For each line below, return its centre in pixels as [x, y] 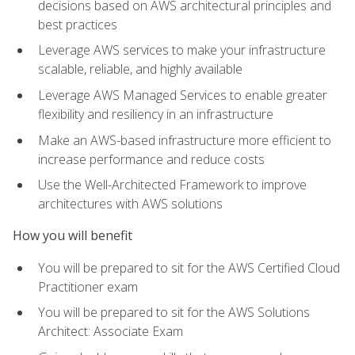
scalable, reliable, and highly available [140, 69]
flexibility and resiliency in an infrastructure [156, 115]
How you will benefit [73, 236]
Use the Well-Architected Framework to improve [172, 185]
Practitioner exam [88, 286]
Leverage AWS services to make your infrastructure [182, 50]
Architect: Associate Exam [111, 332]
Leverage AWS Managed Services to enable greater [183, 95]
